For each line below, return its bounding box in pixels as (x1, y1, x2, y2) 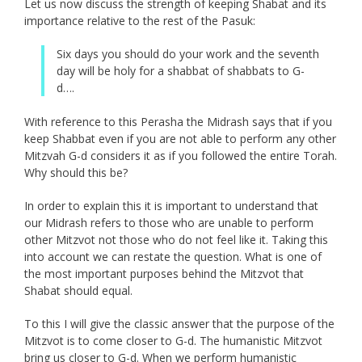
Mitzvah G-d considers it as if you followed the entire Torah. (24, 148, 337, 164)
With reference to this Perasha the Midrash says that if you (24, 114, 332, 130)
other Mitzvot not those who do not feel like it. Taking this (24, 232, 328, 248)
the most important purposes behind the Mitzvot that (24, 266, 304, 282)
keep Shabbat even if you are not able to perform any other (24, 131, 336, 147)
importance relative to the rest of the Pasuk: (24, 13, 255, 29)
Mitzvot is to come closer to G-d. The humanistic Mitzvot (24, 333, 322, 349)
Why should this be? (24, 165, 128, 181)
